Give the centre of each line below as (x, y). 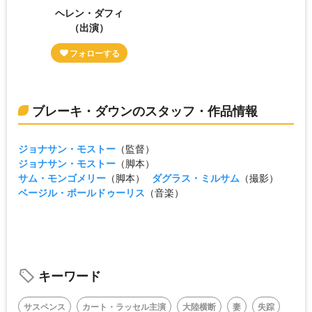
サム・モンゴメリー (62, 178)
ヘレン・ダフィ (89, 13)
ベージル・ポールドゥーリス (81, 193)
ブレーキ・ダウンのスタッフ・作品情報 (145, 111)
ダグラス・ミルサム (196, 178)
